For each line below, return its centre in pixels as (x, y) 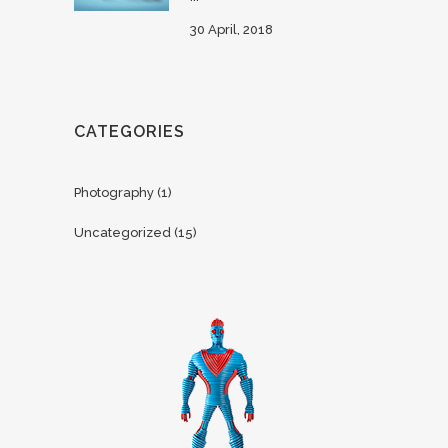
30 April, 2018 (231, 29)
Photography (114, 192)
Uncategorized (122, 232)
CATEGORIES (129, 131)
